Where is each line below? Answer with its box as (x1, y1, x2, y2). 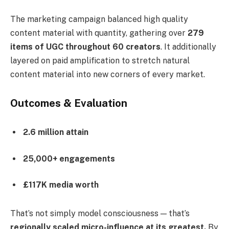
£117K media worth (23, 180, 99, 190)
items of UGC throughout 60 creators (10, 41, 161, 52)
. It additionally (161, 41, 216, 52)
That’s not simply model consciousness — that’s (10, 209, 190, 219)
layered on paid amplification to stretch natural (10, 55, 190, 65)
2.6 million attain (23, 127, 88, 138)
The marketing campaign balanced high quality (10, 14, 188, 24)
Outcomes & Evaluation (10, 97, 127, 109)
